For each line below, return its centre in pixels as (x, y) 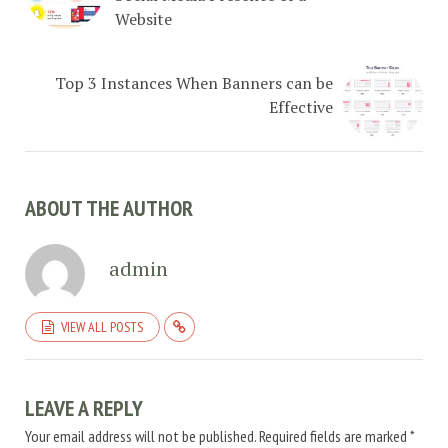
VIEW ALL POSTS (102, 326)
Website (143, 18)
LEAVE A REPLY (84, 407)
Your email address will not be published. (140, 435)
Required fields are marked (334, 435)
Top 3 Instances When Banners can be (194, 82)
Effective (301, 106)
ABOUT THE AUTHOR (109, 207)
